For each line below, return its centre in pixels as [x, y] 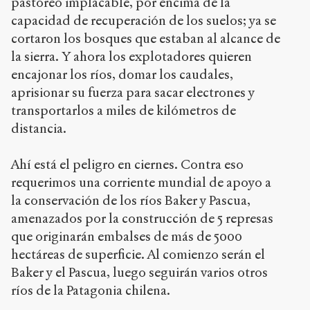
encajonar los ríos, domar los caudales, [122, 75]
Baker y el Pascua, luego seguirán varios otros [139, 273]
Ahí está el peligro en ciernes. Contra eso [127, 165]
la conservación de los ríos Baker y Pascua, [131, 201]
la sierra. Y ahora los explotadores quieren [131, 57]
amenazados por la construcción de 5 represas [142, 219]
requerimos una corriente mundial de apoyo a [141, 183]
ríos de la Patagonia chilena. [91, 291]
